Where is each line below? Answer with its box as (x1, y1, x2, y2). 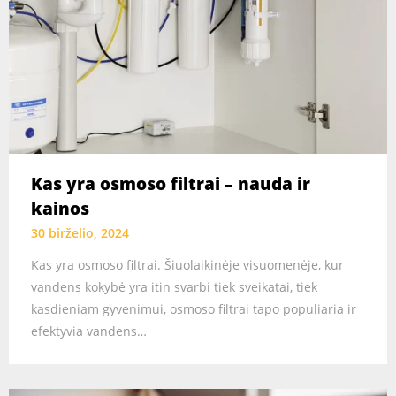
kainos (31, 197, 89, 221)
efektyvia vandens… (31, 323, 147, 340)
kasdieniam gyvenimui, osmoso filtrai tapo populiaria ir (31, 301, 356, 318)
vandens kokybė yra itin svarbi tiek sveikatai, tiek (31, 278, 317, 296)
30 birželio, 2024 (31, 225, 129, 242)
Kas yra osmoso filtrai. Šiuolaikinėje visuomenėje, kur (31, 256, 344, 274)
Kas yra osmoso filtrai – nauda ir (31, 172, 310, 196)
